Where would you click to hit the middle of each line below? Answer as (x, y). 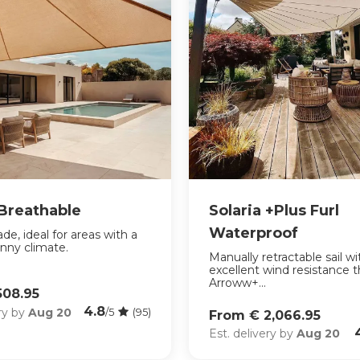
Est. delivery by (253, 334)
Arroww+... (238, 283)
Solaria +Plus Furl (274, 211)
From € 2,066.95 (265, 315)
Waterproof (254, 233)
